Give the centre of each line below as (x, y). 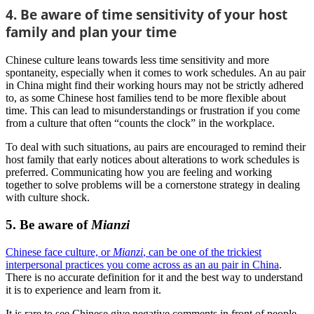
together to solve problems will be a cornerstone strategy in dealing (153, 185)
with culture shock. (49, 198)
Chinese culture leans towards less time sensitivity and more (137, 60)
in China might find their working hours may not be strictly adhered (155, 86)
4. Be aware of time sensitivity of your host (146, 15)
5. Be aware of (48, 224)
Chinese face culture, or (59, 252)
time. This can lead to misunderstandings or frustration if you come (153, 111)
